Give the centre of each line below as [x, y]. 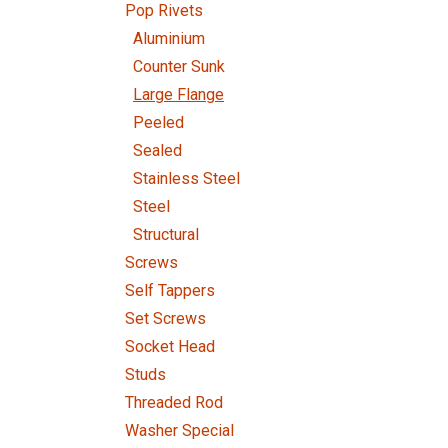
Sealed [157, 150]
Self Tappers [170, 290]
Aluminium [169, 38]
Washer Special [179, 430]
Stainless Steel [186, 178]
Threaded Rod [174, 402]
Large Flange [178, 94]
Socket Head [170, 346]
